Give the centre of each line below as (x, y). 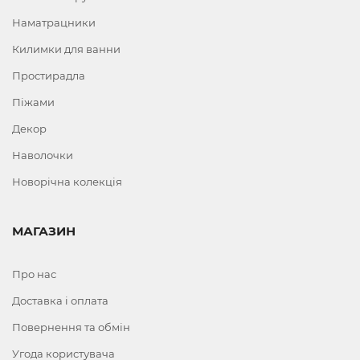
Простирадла (49, 76)
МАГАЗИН (44, 231)
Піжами (33, 102)
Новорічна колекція (67, 182)
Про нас (34, 274)
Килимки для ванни (66, 49)
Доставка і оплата (60, 301)
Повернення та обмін (71, 327)
